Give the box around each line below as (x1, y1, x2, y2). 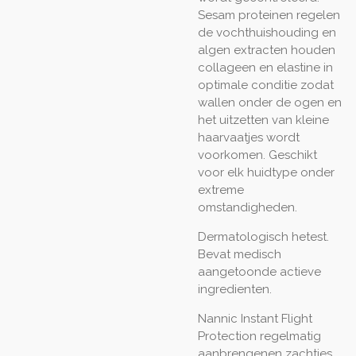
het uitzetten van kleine (198, 113, 329, 127)
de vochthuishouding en (198, 25, 336, 40)
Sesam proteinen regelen (198, 8, 340, 22)
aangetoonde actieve (198, 265, 321, 279)
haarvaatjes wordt (198, 130, 300, 145)
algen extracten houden (198, 43, 335, 57)
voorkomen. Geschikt (198, 148, 317, 162)
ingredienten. (198, 282, 272, 296)
